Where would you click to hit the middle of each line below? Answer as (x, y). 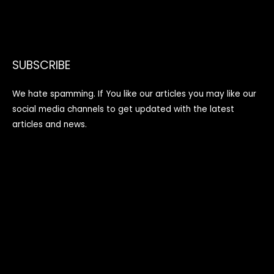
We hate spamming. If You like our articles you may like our (134, 94)
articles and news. (50, 124)
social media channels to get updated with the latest (123, 109)
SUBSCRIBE (41, 65)
